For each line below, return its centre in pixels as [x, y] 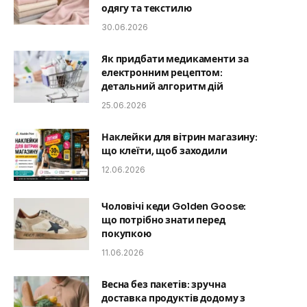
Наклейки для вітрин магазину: [180, 137]
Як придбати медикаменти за [175, 59]
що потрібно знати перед [163, 220]
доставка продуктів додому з [174, 298]
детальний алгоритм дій [162, 86]
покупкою [126, 233]
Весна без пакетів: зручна [164, 284]
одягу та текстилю [147, 8]
